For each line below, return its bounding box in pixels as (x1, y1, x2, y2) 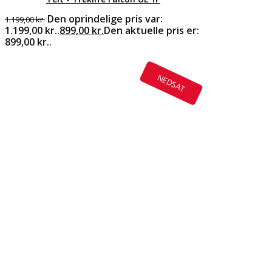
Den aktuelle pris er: (104, 23, 199, 37)
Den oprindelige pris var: (47, 12, 163, 25)
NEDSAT (155, 71, 187, 94)
